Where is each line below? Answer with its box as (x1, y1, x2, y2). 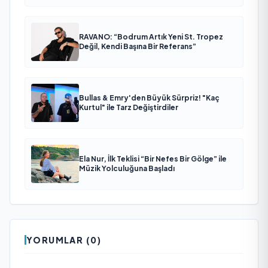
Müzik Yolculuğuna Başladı (79, 163, 175, 173)
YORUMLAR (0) (26, 234, 102, 245)
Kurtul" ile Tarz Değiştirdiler (79, 102, 178, 112)
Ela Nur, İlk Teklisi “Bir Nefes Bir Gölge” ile (79, 154, 227, 163)
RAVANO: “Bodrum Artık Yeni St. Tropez (79, 32, 223, 41)
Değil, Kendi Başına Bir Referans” (79, 41, 196, 51)
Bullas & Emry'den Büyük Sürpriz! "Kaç (79, 93, 220, 102)
